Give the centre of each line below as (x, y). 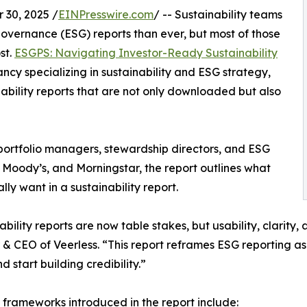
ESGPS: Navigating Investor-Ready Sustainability (146, 52)
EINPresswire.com (106, 14)
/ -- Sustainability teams (218, 14)
